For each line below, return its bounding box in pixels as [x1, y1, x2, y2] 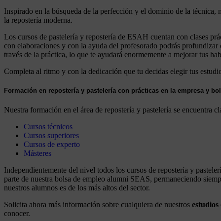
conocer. [4, 209, 30, 218]
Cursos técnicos [24, 122, 73, 131]
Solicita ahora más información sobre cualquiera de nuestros [4, 200, 192, 209]
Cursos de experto [24, 140, 80, 148]
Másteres [24, 148, 51, 157]
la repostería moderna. [4, 16, 73, 25]
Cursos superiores [24, 131, 79, 140]
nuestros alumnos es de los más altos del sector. [4, 183, 150, 192]
